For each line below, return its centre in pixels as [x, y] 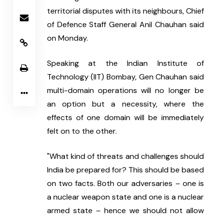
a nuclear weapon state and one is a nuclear [125, 197]
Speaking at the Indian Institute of [125, 63]
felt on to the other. [82, 131]
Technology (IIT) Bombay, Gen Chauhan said [125, 77]
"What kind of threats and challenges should [125, 156]
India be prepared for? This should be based [125, 170]
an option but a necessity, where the [125, 104]
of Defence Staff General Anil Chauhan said [125, 25]
